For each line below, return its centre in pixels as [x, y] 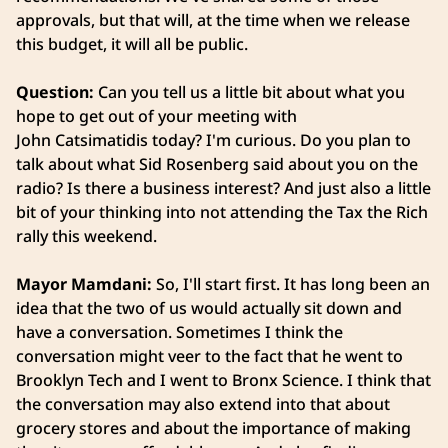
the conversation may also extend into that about [203, 404]
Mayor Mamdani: [86, 284]
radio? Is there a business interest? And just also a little [223, 188]
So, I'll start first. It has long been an [293, 284]
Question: [55, 92]
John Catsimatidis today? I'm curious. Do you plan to [213, 140]
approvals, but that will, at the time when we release [213, 20]
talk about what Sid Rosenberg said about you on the [217, 164]
